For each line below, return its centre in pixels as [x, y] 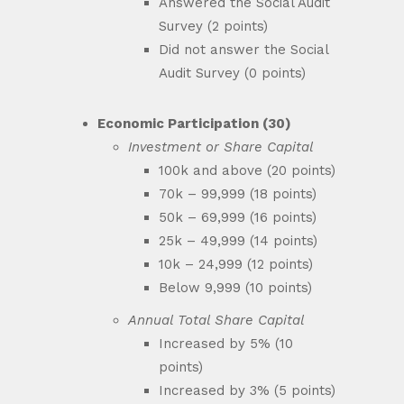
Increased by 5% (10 [226, 344]
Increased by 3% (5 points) [247, 390]
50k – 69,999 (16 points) [238, 217]
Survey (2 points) [213, 26]
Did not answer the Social [243, 50]
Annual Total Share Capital [219, 320]
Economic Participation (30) [194, 124]
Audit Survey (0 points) [232, 73]
